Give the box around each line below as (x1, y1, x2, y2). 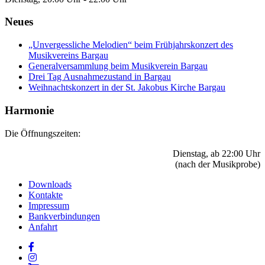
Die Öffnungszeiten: (5, 128, 80, 138)
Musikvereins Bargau (28, 50, 108, 61)
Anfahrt (28, 221, 57, 232)
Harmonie (5, 104, 54, 117)
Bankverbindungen (28, 211, 100, 221)
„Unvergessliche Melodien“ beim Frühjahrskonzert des (28, 40, 233, 50)
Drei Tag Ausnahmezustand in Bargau (28, 72, 171, 82)
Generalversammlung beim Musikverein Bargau (28, 61, 208, 72)
